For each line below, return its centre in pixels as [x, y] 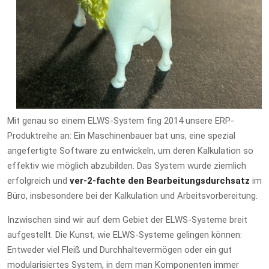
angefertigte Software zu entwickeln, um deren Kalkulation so [130, 151]
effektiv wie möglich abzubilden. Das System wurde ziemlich [127, 166]
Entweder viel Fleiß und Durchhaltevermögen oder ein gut [119, 250]
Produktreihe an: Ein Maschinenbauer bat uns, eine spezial [121, 136]
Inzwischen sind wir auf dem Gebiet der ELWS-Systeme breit [127, 220]
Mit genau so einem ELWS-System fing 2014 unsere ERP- [121, 121]
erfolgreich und [38, 181]
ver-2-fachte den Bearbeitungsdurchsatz [160, 181]
